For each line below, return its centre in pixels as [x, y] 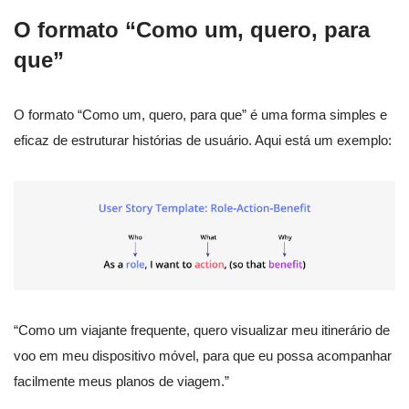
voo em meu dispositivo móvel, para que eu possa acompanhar [203, 355]
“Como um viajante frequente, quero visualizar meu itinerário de [202, 330]
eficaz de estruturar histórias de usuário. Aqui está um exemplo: [203, 141]
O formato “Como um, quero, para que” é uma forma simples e [200, 115]
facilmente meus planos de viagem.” [121, 381]
